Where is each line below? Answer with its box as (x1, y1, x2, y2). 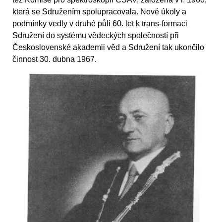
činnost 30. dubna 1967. (12, 55, 97, 63)
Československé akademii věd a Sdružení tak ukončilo (12, 43, 204, 52)
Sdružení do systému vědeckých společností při (12, 31, 179, 40)
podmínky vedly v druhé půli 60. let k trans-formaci (12, 19, 187, 28)
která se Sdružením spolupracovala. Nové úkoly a (12, 7, 186, 16)
